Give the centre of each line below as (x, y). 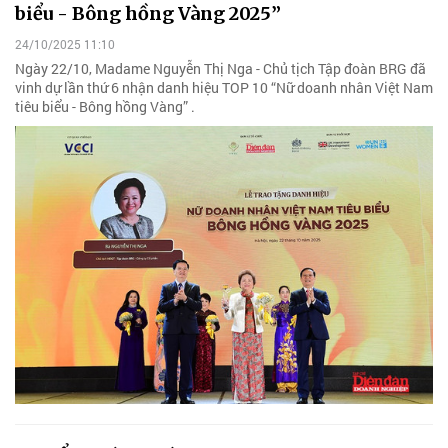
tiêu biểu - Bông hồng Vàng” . (105, 106)
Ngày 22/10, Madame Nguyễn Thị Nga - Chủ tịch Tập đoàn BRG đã (220, 68)
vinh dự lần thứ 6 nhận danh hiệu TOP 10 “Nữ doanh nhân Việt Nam (224, 87)
